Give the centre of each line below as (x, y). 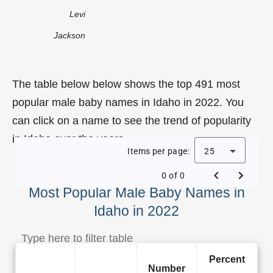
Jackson (69, 35)
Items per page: (158, 151)
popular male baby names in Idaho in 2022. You (128, 102)
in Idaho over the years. (69, 139)
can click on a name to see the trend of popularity (132, 120)
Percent (227, 259)
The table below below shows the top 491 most (126, 84)
